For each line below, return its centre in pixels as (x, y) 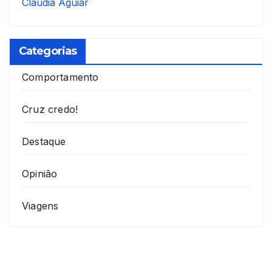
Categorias (48, 51)
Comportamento (60, 77)
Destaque (44, 142)
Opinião (40, 174)
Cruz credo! (50, 110)
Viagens (40, 206)
